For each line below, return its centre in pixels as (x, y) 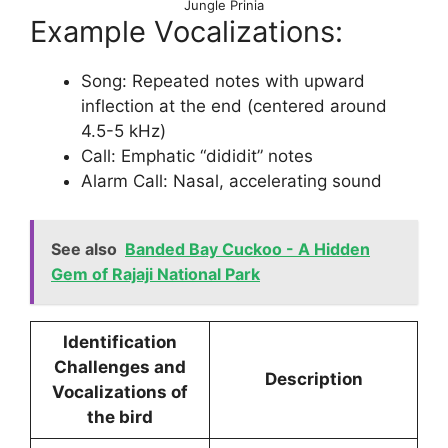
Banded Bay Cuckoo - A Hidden (247, 248)
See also (84, 248)
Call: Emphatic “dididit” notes (197, 156)
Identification (120, 341)
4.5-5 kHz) (123, 131)
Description (313, 378)
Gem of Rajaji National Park (155, 273)
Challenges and (120, 366)
